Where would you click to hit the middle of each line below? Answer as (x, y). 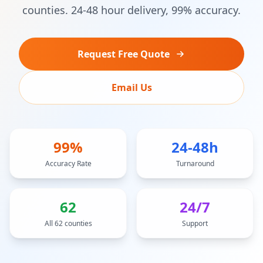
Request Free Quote (123, 54)
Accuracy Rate (68, 163)
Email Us (131, 87)
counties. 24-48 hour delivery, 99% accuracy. (131, 10)
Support (195, 223)
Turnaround (195, 163)
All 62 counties (68, 223)
